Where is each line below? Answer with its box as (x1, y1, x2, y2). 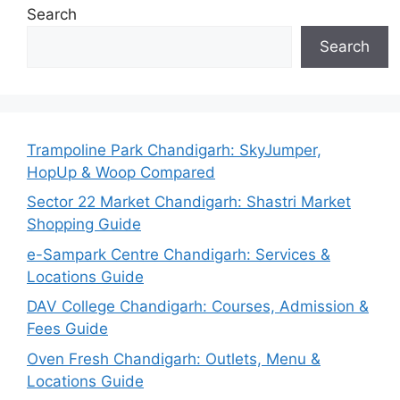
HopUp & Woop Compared (27, 162, 215, 181)
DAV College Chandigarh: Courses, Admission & (27, 297, 369, 315)
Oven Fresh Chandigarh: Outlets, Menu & (27, 349, 321, 368)
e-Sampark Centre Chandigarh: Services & (27, 245, 330, 263)
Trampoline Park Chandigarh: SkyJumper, (27, 140, 321, 159)
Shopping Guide (27, 215, 141, 233)
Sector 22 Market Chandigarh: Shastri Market (27, 193, 351, 211)
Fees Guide (27, 320, 108, 337)
